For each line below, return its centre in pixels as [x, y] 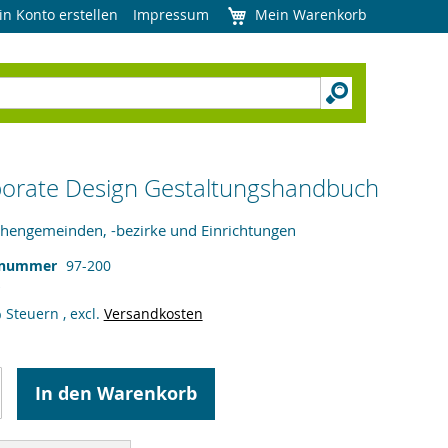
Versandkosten [153, 313]
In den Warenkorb [115, 393]
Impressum [171, 14]
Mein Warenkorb [311, 14]
